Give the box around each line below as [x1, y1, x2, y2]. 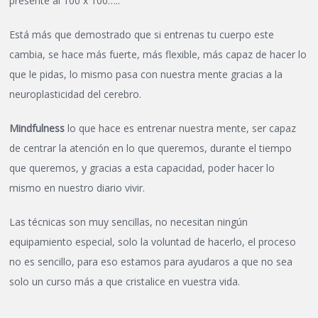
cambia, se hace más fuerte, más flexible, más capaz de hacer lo [9, 47, 307, 61]
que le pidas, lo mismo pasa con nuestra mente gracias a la [9, 67, 283, 81]
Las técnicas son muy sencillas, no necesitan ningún [9, 214, 248, 229]
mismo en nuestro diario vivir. [9, 180, 146, 194]
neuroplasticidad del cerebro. [9, 87, 142, 101]
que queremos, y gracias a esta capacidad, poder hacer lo [9, 160, 275, 175]
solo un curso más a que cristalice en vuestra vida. [9, 274, 241, 288]
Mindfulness [9, 121, 65, 135]
